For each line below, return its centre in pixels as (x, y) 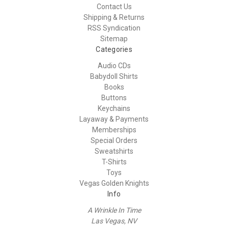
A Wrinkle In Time (114, 210)
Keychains (114, 108)
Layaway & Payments (114, 119)
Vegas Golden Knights (114, 183)
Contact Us (114, 6)
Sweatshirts (114, 151)
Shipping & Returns (114, 17)
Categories (114, 49)
